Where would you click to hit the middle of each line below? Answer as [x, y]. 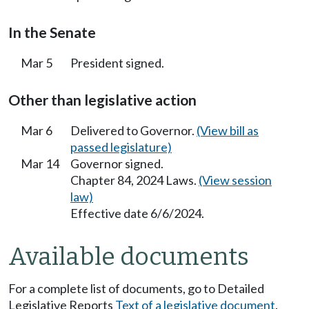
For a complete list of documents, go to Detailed [136, 289]
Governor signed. [117, 163]
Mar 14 [40, 163]
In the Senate [52, 32]
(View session [235, 180]
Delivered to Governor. [133, 130]
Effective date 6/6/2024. [137, 213]
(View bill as [228, 130]
